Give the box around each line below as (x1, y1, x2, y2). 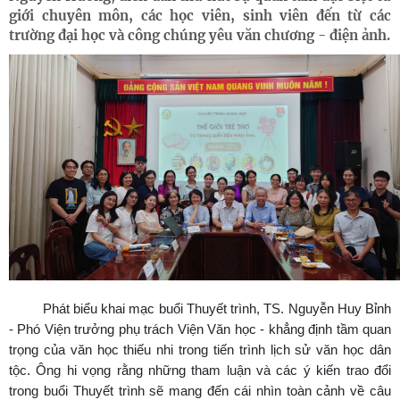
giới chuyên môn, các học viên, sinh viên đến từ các (9, 7, 391, 24)
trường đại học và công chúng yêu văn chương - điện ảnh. (9, 27, 390, 44)
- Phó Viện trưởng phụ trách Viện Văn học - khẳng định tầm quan (9, 321, 391, 337)
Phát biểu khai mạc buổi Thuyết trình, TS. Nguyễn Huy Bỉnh (42, 301, 391, 317)
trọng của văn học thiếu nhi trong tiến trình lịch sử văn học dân (9, 342, 391, 358)
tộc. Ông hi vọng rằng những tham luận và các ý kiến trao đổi (9, 362, 391, 379)
